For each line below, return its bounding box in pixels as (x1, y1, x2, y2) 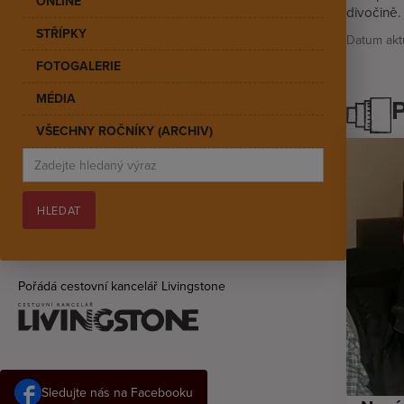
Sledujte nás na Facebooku (41, 382, 193, 401)
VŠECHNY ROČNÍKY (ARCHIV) (36, 121, 213, 140)
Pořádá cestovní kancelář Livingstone (18, 276, 225, 295)
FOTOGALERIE (36, 56, 121, 75)
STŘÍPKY (36, 23, 87, 42)
